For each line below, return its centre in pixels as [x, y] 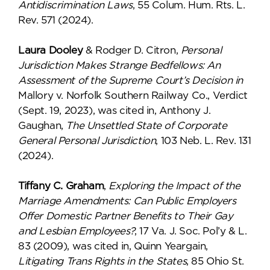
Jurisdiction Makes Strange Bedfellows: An [119, 65]
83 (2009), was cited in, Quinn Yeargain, [113, 246]
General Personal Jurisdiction [87, 141]
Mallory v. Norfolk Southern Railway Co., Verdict [133, 96]
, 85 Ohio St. [215, 261]
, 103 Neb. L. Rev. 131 [203, 141]
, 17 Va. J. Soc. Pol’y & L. [191, 231]
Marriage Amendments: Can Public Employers [127, 201]
